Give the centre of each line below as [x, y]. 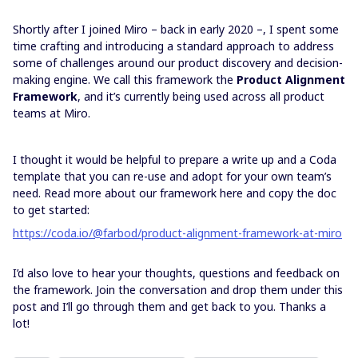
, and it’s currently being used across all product [201, 96]
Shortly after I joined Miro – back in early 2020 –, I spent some [176, 29]
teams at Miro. [52, 113]
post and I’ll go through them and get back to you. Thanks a [169, 306]
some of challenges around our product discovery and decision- [178, 63]
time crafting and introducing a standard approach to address [173, 46]
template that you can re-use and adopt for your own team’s [172, 176]
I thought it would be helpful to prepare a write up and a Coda [175, 159]
